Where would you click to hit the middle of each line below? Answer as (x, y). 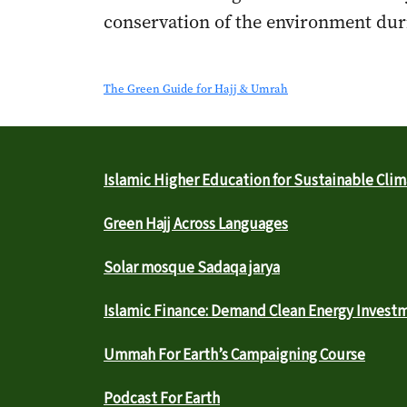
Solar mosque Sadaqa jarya (192, 268)
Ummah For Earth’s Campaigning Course (234, 355)
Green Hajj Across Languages (196, 224)
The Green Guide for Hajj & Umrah (196, 89)
